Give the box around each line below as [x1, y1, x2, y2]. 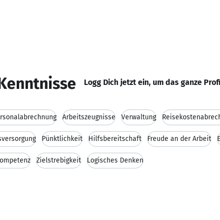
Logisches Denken [87, 156, 143, 165]
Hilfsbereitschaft [88, 135, 141, 143]
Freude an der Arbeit [147, 135, 211, 143]
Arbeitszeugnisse [62, 113, 115, 121]
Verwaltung [121, 113, 156, 121]
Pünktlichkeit [42, 135, 82, 143]
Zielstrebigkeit [36, 156, 81, 165]
